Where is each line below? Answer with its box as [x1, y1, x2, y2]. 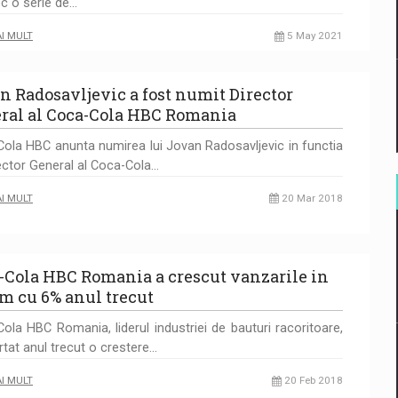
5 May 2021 [284, 29, 343, 43]
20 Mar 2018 [279, 191, 343, 204]
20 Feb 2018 [282, 374, 343, 387]
